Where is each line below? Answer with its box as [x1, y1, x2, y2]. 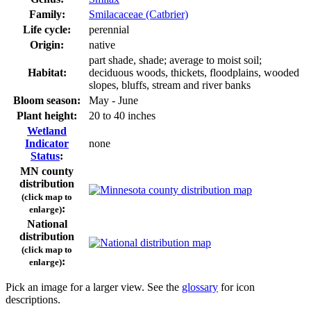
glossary [182, 280, 218, 293]
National [26, 217, 67, 230]
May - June [89, 94, 138, 106]
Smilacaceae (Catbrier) [89, 8, 188, 20]
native [89, 38, 115, 51]
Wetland [27, 124, 67, 137]
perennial [89, 23, 129, 35]
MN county [20, 165, 74, 177]
